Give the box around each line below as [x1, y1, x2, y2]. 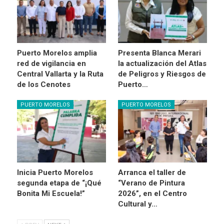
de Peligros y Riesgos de [118, 69, 206, 79]
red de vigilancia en [17, 59, 86, 68]
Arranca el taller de [118, 167, 186, 177]
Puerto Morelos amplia [17, 48, 97, 58]
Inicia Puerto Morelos [17, 167, 93, 177]
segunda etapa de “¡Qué [17, 178, 101, 187]
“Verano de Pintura [118, 178, 185, 187]
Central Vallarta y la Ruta [17, 69, 103, 79]
